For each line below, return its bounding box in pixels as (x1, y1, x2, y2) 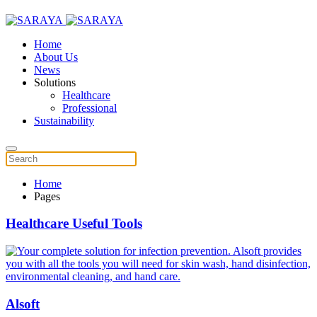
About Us (34, 50, 78, 63)
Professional (62, 101, 117, 114)
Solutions (34, 76, 76, 88)
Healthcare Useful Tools (6, 216, 142, 231)
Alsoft (6, 296, 40, 311)
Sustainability (34, 114, 94, 127)
